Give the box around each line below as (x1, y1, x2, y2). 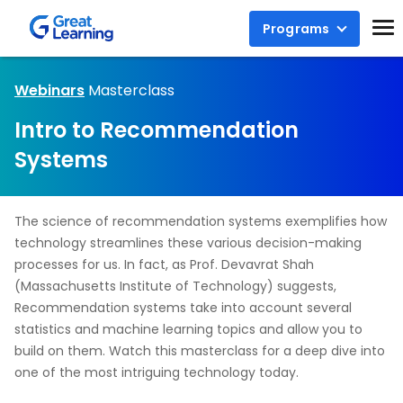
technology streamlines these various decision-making (14, 234, 362, 252)
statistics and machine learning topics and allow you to (14, 320, 363, 338)
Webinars (14, 80, 85, 101)
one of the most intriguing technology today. (14, 363, 299, 381)
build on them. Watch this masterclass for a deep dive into (14, 342, 385, 360)
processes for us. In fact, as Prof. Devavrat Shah (14, 255, 314, 273)
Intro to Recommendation (14, 115, 299, 145)
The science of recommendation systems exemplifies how (14, 212, 387, 230)
